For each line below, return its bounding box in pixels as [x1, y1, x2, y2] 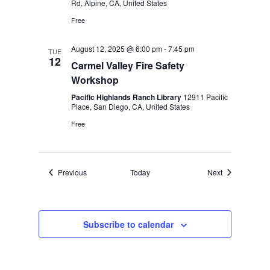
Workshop [71, 73, 119, 87]
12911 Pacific [183, 92, 228, 102]
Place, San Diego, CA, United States [71, 101, 190, 111]
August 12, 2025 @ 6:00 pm [71, 43, 163, 54]
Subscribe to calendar [83, 218, 174, 230]
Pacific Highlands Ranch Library [71, 92, 184, 102]
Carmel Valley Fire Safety [71, 58, 185, 72]
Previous [58, 167, 87, 177]
